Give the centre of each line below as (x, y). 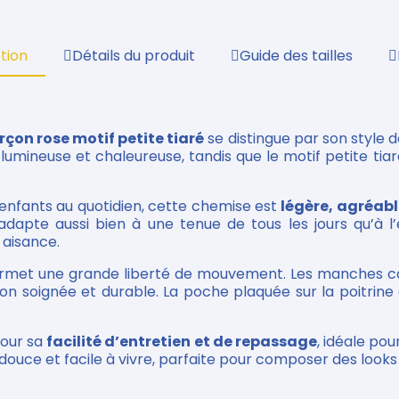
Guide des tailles (296, 56)
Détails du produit (133, 56)
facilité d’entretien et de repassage (182, 342)
